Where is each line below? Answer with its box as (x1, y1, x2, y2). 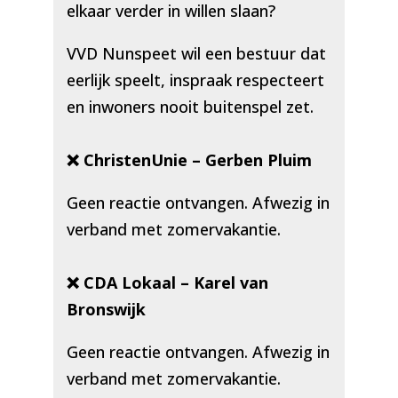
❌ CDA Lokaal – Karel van (66, 272, 268, 294)
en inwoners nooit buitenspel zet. (66, 96, 314, 118)
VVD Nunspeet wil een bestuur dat (66, 43, 326, 65)
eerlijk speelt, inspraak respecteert (66, 69, 324, 92)
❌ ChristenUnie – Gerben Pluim (66, 149, 312, 171)
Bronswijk (66, 298, 146, 321)
